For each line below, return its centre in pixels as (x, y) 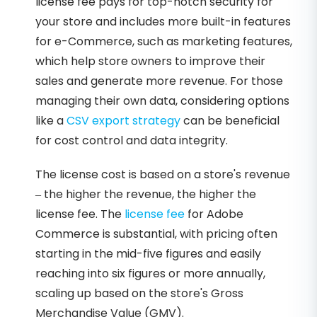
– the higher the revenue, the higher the (146, 195)
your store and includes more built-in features (163, 22)
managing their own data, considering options (162, 101)
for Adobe (214, 214)
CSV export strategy (123, 121)
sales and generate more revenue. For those (159, 81)
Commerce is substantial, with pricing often (156, 234)
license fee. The (80, 214)
